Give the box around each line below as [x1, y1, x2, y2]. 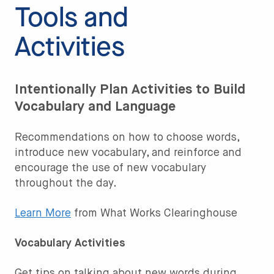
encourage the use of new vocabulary [15, 162, 206, 174]
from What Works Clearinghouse [71, 207, 237, 219]
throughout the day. [15, 177, 117, 189]
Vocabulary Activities [15, 237, 125, 249]
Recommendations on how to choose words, [15, 131, 239, 143]
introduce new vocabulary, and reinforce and [15, 147, 242, 158]
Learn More [15, 207, 71, 219]
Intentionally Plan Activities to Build [15, 83, 245, 97]
